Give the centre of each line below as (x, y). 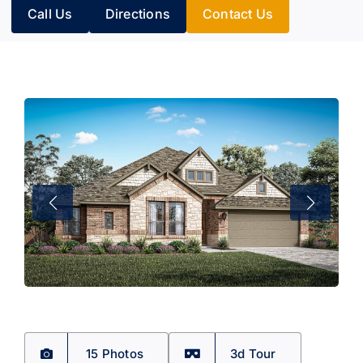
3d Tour (253, 353)
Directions (138, 14)
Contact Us (238, 14)
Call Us (50, 14)
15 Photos (115, 353)
